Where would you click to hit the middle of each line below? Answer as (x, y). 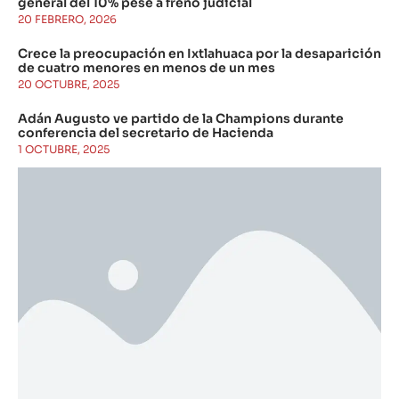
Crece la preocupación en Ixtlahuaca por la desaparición (199, 54)
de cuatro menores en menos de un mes (147, 68)
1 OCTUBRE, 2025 (64, 150)
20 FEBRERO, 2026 (67, 20)
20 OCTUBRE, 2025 (69, 85)
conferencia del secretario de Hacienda (146, 133)
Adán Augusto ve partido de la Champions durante (181, 119)
